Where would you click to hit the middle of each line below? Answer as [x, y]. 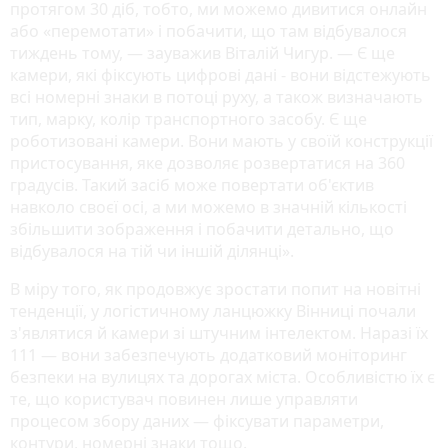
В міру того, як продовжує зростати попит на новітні [215, 288]
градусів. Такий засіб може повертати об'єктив [192, 184]
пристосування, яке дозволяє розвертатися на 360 [207, 162]
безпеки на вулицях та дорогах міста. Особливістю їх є [222, 376]
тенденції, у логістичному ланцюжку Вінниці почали [213, 310]
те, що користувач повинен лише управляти [184, 398]
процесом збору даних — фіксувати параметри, [197, 420]
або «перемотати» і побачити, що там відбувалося [208, 30]
